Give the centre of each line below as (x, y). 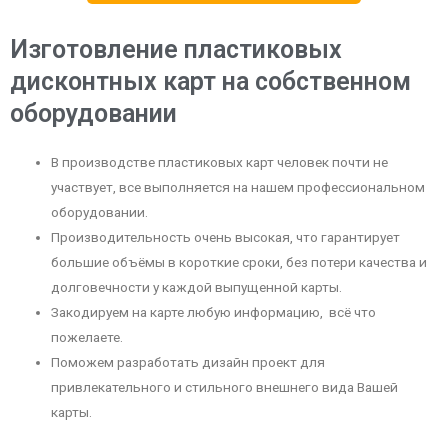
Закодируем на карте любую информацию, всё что (214, 312)
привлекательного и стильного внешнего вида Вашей (225, 387)
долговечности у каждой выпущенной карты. (197, 287)
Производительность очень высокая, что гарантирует (226, 237)
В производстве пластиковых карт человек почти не (220, 162)
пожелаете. (87, 337)
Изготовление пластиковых (176, 50)
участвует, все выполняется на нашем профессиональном (238, 187)
